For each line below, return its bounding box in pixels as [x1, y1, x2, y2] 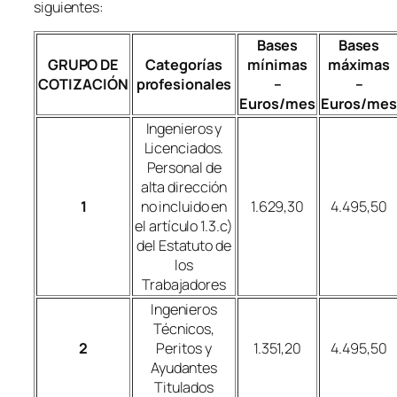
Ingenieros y [145, 118, 222, 138]
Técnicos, [152, 318, 215, 339]
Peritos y [156, 338, 212, 358]
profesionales [136, 74, 232, 94]
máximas [327, 54, 391, 74]
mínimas [247, 54, 307, 74]
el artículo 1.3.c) [135, 215, 233, 236]
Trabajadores [142, 274, 226, 294]
